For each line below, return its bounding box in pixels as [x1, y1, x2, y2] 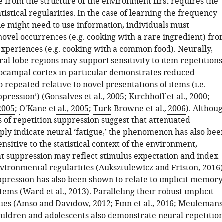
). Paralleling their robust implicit [86, 186, 214, 198]
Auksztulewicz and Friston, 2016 [98, 162, 220, 174]
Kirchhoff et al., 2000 [128, 91, 207, 103]
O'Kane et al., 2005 [19, 103, 89, 114]
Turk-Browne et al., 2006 [93, 103, 186, 114]
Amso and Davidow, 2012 [16, 198, 111, 210]
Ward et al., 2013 [22, 186, 86, 198]
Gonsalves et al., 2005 [44, 91, 124, 103]
